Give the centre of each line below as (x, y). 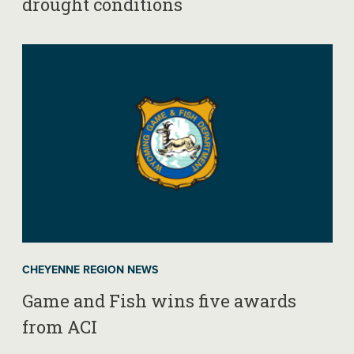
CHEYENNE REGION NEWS (90, 269)
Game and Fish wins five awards (159, 300)
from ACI (59, 326)
